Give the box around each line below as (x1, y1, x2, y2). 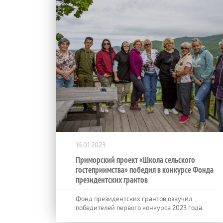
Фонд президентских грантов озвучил (76, 194, 192, 203)
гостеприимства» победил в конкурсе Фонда (76, 164, 214, 175)
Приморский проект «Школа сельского (76, 154, 195, 165)
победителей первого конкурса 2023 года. (76, 203, 204, 212)
